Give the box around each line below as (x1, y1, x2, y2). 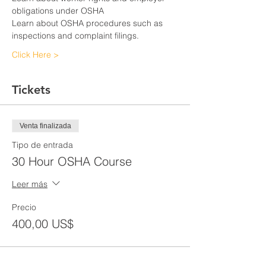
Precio (12, 202, 36, 213)
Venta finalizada (20, 122, 71, 130)
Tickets (12, 83, 50, 97)
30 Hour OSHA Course (12, 154, 132, 169)
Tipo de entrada (12, 140, 73, 150)
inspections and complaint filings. (12, 30, 139, 41)
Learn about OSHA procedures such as (12, 18, 165, 28)
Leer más (12, 178, 47, 189)
